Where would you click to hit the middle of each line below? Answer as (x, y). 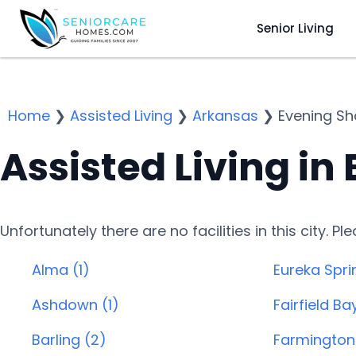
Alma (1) (61, 270)
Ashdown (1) (75, 305)
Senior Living (295, 28)
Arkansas (225, 116)
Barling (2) (69, 340)
